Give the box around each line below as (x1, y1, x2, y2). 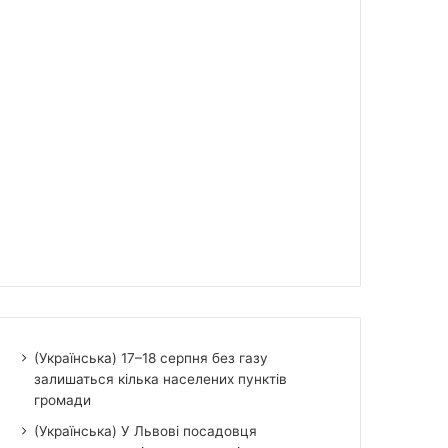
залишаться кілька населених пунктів (34, 370, 288, 387)
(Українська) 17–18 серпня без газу (34, 349, 269, 366)
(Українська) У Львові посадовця (34, 422, 258, 439)
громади (34, 391, 92, 408)
